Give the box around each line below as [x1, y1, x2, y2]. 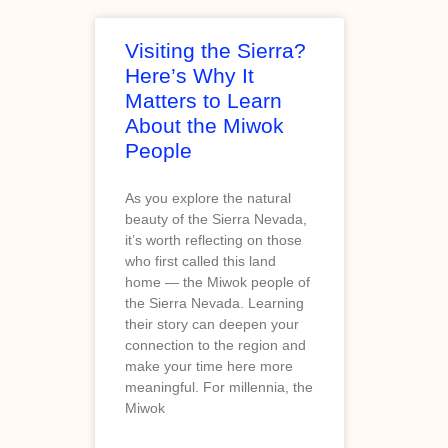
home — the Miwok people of [125, 273, 310, 290]
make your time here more [125, 357, 293, 374]
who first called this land [125, 252, 276, 269]
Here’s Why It [125, 63, 254, 87]
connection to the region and [125, 336, 306, 353]
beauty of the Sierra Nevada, [125, 210, 307, 227]
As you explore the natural [125, 189, 291, 206]
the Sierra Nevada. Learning [125, 294, 304, 311]
